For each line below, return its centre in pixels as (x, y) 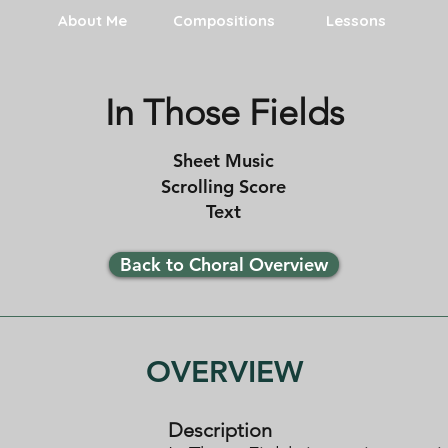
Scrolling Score (223, 186)
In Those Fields (224, 112)
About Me (92, 20)
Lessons (356, 20)
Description (220, 430)
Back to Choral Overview (224, 264)
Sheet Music (223, 160)
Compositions (224, 20)
